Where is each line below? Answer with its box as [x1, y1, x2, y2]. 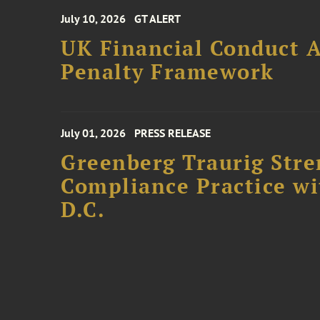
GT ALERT [134, 11, 181, 26]
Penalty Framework [61, 58, 274, 85]
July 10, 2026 [61, 11, 126, 26]
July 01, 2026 [61, 126, 126, 140]
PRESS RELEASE [134, 126, 211, 140]
